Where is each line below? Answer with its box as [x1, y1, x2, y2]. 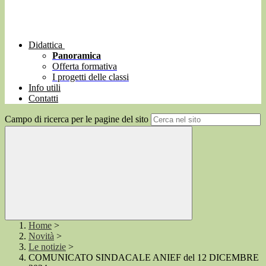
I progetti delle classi [52, 72, 129, 83]
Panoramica [52, 50, 101, 61]
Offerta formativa [52, 61, 117, 72]
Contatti [28, 93, 58, 104]
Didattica [28, 40, 62, 50]
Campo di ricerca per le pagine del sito [5, 114, 148, 125]
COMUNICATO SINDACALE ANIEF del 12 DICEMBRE [28, 252, 259, 263]
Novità [28, 231, 54, 242]
